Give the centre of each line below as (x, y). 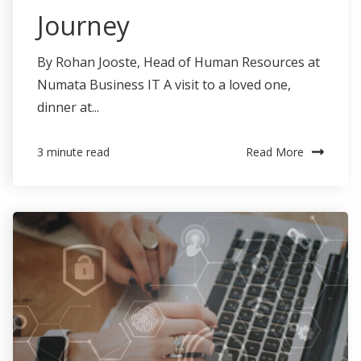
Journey (83, 25)
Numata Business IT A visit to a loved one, (164, 84)
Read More (275, 151)
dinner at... (68, 107)
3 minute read (73, 152)
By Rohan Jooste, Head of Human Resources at (178, 62)
